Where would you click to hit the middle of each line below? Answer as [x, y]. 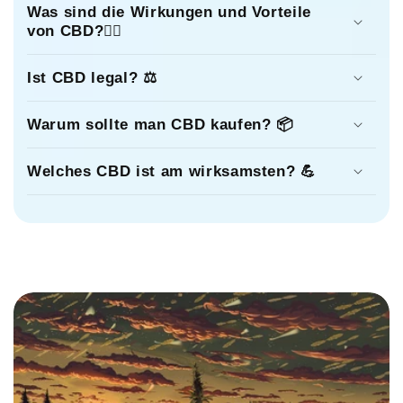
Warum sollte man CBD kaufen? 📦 [160, 124]
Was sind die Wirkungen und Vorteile [170, 11]
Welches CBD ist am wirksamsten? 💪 [172, 170]
